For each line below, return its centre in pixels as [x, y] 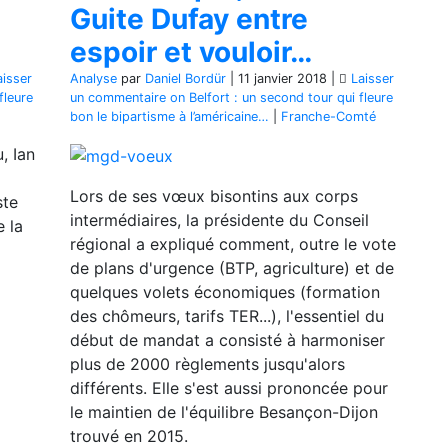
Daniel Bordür [185, 78]
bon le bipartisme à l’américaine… [169, 116]
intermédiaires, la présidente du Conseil [219, 219]
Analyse [93, 78]
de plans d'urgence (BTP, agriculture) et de [232, 267]
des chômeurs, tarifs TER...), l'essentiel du [227, 315]
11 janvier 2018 [282, 78]
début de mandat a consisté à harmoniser [227, 339]
